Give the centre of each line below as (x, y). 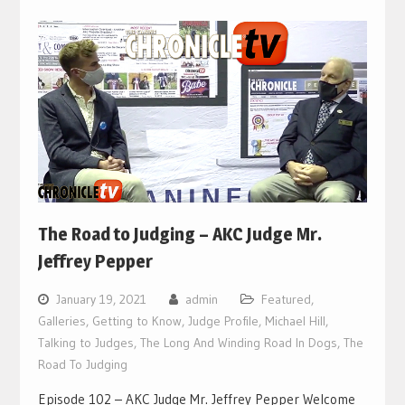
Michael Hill (295, 321)
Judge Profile (223, 321)
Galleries (61, 321)
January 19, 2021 (101, 300)
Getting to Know (137, 321)
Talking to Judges (85, 343)
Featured (286, 300)
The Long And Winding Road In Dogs (238, 343)
